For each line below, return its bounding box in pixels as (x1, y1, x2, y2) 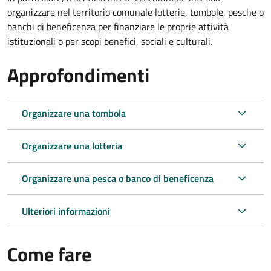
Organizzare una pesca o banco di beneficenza (22, 171, 214, 186)
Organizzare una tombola (22, 105, 126, 120)
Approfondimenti (7, 60, 149, 90)
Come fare (7, 239, 91, 269)
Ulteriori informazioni (22, 203, 110, 218)
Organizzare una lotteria (22, 138, 122, 153)
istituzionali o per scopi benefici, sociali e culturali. (7, 33, 212, 48)
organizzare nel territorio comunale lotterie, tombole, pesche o (7, 4, 264, 19)
